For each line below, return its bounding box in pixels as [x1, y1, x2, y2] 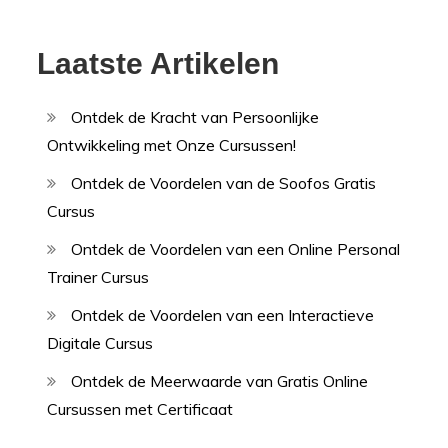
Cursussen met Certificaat [47, 398, 234, 419]
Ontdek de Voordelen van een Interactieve [71, 304, 375, 325]
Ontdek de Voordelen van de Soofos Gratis [71, 172, 377, 193]
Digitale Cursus [47, 332, 154, 353]
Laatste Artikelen [37, 46, 280, 80]
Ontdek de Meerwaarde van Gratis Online [71, 370, 369, 391]
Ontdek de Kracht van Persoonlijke [71, 106, 320, 127]
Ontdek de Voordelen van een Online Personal [71, 238, 401, 259]
